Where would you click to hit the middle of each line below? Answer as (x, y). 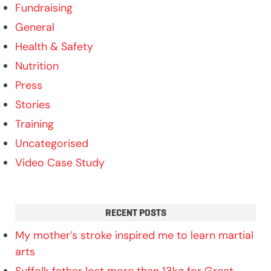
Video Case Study (60, 162)
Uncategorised (52, 143)
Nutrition (37, 66)
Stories (33, 104)
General (35, 27)
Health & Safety (54, 46)
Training (34, 124)
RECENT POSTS (135, 212)
